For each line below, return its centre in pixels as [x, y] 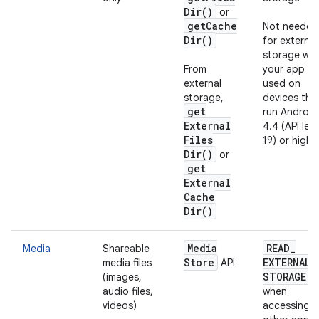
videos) [120, 305]
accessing [286, 305]
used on [282, 83]
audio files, [128, 291]
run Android [290, 112]
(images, [122, 277]
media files [127, 263]
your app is [289, 69]
